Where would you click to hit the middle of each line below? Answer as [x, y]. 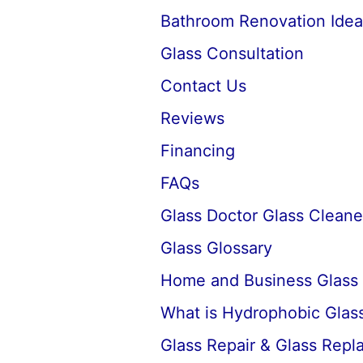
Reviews [192, 118]
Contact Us [203, 86]
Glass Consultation [232, 53]
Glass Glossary [216, 248]
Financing [197, 151]
